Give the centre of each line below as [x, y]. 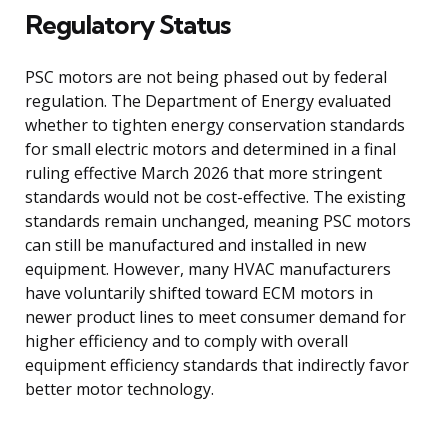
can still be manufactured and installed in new [195, 245]
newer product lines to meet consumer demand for [215, 317]
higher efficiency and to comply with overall [186, 341]
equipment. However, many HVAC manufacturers [208, 269]
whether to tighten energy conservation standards [215, 125]
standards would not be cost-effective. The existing [215, 197]
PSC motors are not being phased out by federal [206, 77]
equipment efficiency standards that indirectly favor [217, 365]
